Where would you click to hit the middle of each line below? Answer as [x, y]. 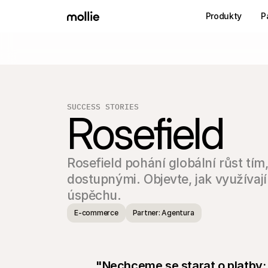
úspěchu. [94, 195]
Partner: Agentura [163, 213]
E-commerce [96, 213]
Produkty [224, 16]
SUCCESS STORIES [103, 106]
